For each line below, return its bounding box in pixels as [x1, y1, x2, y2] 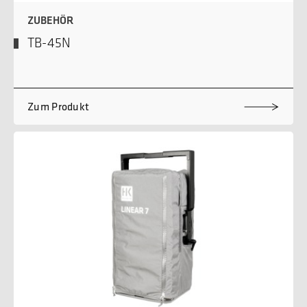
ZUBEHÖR [27, 13, 73, 28]
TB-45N [27, 34, 71, 51]
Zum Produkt [27, 99, 90, 114]
